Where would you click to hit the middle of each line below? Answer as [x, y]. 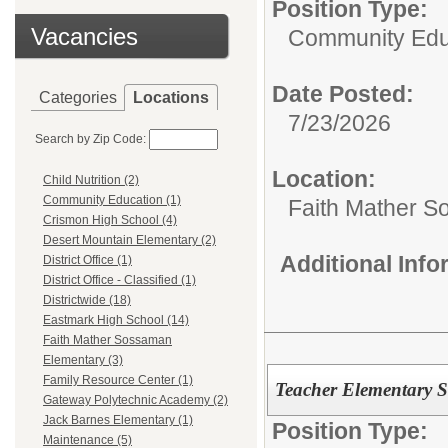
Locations [171, 97]
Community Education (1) [112, 200]
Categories [78, 97]
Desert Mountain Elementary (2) [129, 240]
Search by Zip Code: [90, 139]
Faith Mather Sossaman [107, 340]
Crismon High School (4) [110, 220]
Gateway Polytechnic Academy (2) [135, 400]
